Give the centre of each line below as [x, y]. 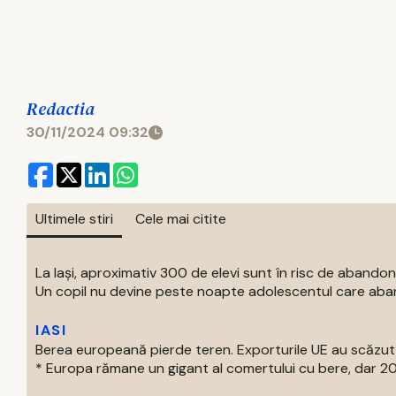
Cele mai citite [181, 219]
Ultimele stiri [74, 219]
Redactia [61, 109]
